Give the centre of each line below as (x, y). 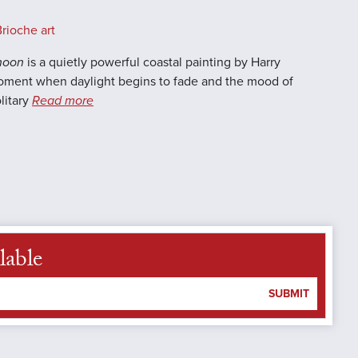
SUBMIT (288, 293)
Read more (63, 101)
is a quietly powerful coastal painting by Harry (152, 63)
